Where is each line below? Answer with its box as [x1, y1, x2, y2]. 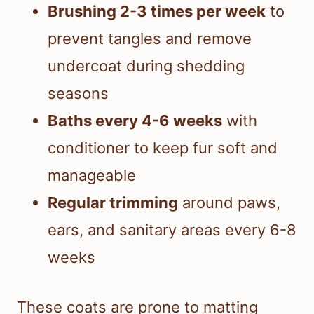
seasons [48, 84, 109, 103]
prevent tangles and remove [48, 29, 252, 48]
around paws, [178, 193, 280, 212]
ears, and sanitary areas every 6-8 [48, 221, 296, 240]
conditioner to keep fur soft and [48, 139, 278, 158]
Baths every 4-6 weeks [48, 111, 222, 130]
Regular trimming [48, 193, 178, 212]
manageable [48, 166, 136, 185]
